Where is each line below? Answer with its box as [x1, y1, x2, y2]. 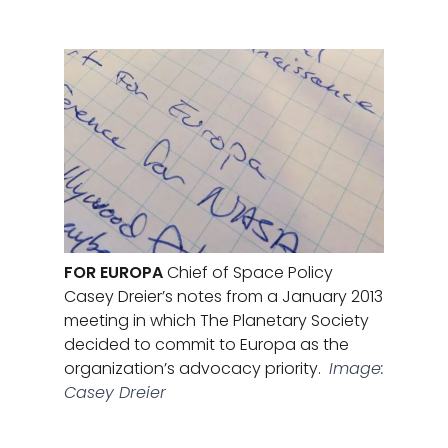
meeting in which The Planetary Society [64, 309, 369, 332]
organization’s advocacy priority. [64, 357, 321, 380]
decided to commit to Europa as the [64, 333, 349, 356]
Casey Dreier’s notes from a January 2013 [64, 285, 383, 308]
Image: [329, 357, 384, 380]
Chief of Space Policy [163, 261, 333, 284]
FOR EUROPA [64, 261, 163, 284]
